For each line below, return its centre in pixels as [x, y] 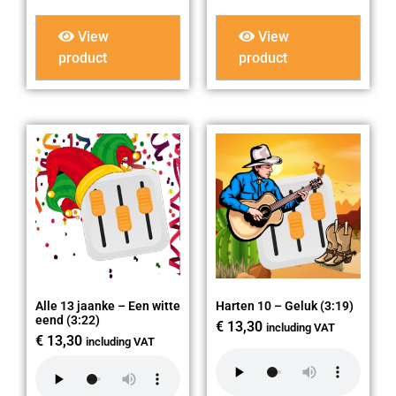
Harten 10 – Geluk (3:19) [285, 306]
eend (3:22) [68, 320]
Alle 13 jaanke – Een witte [108, 306]
